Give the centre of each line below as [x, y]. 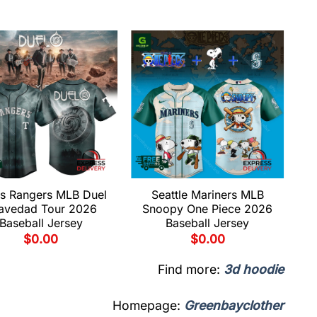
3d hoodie [254, 269]
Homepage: [148, 305]
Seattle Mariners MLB [207, 195]
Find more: [191, 269]
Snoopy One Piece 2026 [208, 209]
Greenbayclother [234, 305]
